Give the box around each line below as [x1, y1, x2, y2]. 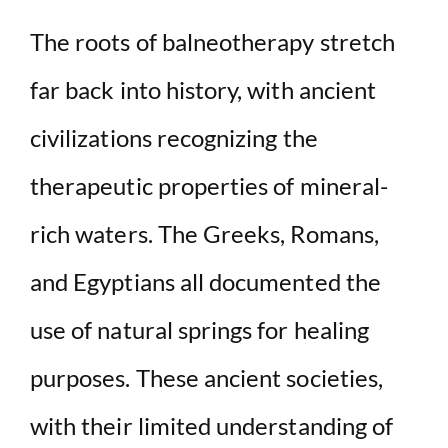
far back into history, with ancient [30, 74, 377, 104]
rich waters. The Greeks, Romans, [30, 218, 379, 248]
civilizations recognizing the [30, 122, 318, 152]
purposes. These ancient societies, [30, 362, 384, 392]
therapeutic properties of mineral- [30, 170, 389, 200]
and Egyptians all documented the [30, 266, 381, 296]
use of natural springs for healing [30, 314, 370, 344]
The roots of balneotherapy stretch [30, 26, 396, 56]
